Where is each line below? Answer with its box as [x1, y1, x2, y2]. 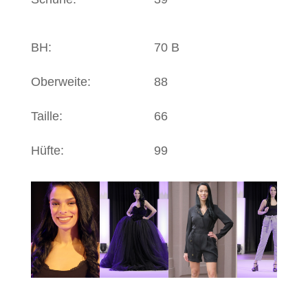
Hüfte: [30, 143, 64, 157]
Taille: [30, 109, 63, 123]
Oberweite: [30, 74, 91, 89]
